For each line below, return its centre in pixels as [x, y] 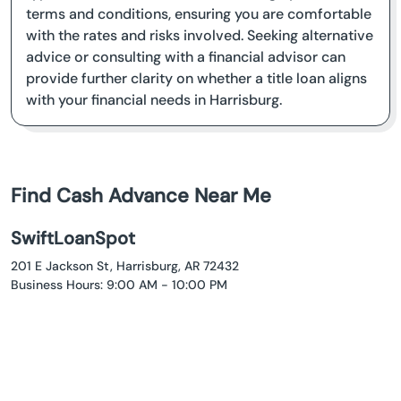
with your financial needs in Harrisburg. [154, 100]
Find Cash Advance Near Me [141, 196]
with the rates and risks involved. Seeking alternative [200, 35]
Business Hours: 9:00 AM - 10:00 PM [119, 285]
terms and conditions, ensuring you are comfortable [199, 14]
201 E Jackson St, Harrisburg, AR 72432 [125, 266]
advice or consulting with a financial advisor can [186, 57]
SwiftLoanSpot [73, 238]
